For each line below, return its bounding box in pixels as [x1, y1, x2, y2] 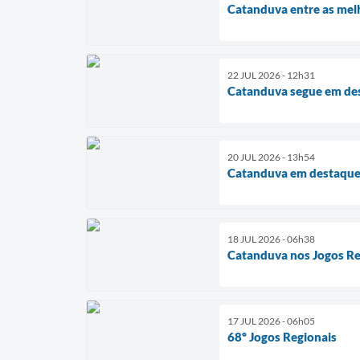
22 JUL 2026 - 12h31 [227, 68, 315, 81]
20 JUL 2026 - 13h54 [227, 150, 315, 163]
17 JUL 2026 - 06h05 [227, 314, 315, 327]
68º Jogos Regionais [227, 329, 337, 344]
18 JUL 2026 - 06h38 [227, 232, 315, 245]
